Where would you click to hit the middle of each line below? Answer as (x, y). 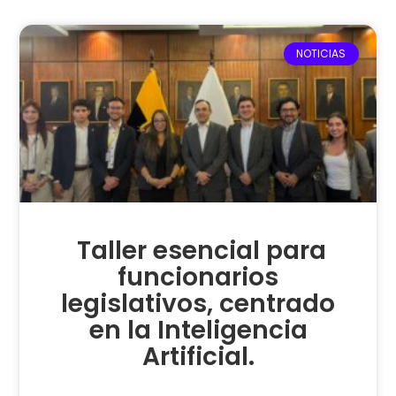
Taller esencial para (198, 251)
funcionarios (198, 278)
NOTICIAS (321, 53)
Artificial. (198, 357)
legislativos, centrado (198, 304)
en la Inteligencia (198, 331)
